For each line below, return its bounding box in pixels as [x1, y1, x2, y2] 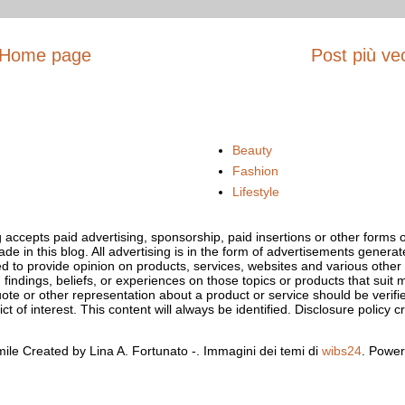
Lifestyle [231, 184, 279, 200]
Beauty [231, 143, 272, 158]
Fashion [231, 164, 278, 179]
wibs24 [322, 343, 362, 358]
